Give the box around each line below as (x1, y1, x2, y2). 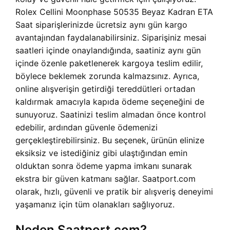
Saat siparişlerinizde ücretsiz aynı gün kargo (15, 20, 187, 30)
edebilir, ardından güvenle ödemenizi (15, 122, 158, 133)
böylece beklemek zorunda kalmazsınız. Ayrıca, (15, 71, 199, 82)
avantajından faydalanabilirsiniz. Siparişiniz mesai (15, 32, 206, 43)
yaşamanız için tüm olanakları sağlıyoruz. (15, 199, 175, 210)
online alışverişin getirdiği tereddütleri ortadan (15, 84, 195, 94)
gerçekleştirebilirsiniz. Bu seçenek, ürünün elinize (15, 135, 204, 146)
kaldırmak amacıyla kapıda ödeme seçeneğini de (15, 97, 204, 107)
